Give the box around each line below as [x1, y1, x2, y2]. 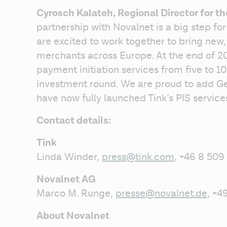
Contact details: [36, 114, 111, 127]
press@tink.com [102, 151, 174, 163]
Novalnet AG [36, 173, 96, 186]
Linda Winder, [36, 151, 102, 163]
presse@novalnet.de [116, 187, 207, 200]
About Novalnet [36, 209, 109, 222]
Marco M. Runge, [36, 187, 116, 200]
